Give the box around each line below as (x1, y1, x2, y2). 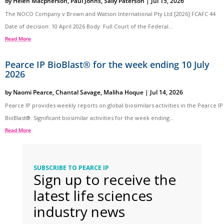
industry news (33, 201, 125, 221)
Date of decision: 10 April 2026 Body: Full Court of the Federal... (5, 22, 173, 30)
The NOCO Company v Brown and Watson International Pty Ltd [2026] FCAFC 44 (5, 9, 218, 17)
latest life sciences (33, 185, 153, 205)
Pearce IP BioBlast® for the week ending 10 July (5, 58, 209, 70)
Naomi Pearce (13, 87, 52, 96)
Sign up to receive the (33, 169, 176, 189)
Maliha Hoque (103, 87, 143, 96)
